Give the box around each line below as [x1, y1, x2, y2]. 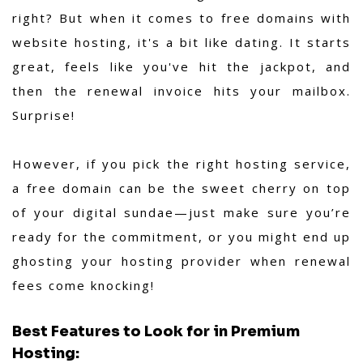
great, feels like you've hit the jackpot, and [12, 58, 351, 75]
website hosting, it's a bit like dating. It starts [12, 34, 351, 51]
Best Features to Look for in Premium [12, 322, 300, 341]
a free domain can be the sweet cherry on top [12, 180, 351, 197]
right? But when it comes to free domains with [12, 10, 351, 27]
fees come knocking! [12, 277, 155, 294]
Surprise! [12, 107, 75, 124]
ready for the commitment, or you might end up [12, 228, 351, 246]
